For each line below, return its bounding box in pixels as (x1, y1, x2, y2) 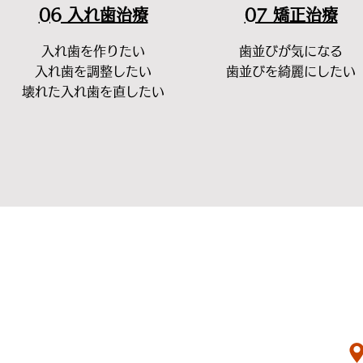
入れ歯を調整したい (35, 65, 152, 78)
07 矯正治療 (244, 6, 338, 23)
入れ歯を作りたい (41, 45, 145, 58)
